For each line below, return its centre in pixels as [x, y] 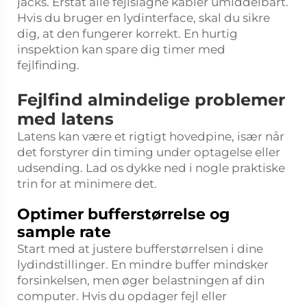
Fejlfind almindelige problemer [151, 100]
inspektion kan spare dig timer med [121, 49]
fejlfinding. [48, 65]
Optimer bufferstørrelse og [123, 214]
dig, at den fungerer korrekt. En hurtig [127, 34]
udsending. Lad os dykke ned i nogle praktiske [151, 168]
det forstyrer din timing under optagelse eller [149, 152]
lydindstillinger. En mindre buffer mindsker [143, 265]
